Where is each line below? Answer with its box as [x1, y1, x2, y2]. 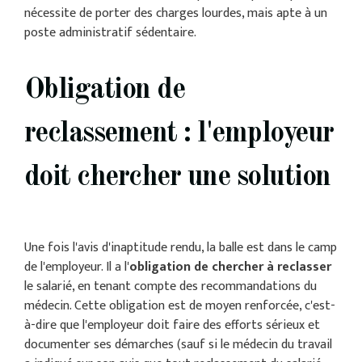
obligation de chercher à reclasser [128, 256, 331, 279]
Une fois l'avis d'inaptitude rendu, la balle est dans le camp [23, 237, 337, 259]
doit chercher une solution [23, 163, 330, 193]
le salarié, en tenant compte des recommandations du [23, 276, 317, 298]
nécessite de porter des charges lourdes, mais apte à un [23, 2, 327, 25]
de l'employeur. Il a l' [23, 256, 129, 279]
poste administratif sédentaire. [23, 22, 196, 44]
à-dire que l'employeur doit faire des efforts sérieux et [23, 314, 320, 337]
